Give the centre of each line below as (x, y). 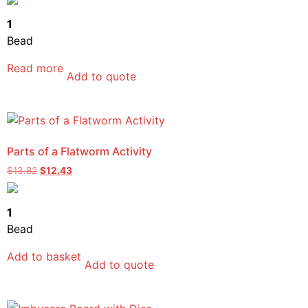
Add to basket (44, 256)
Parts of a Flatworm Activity (79, 151)
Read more (35, 68)
